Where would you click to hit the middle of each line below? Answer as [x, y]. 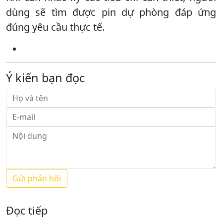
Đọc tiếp [27, 210]
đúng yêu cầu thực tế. [55, 27]
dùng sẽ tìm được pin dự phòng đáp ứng [111, 12]
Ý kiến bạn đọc [45, 78]
